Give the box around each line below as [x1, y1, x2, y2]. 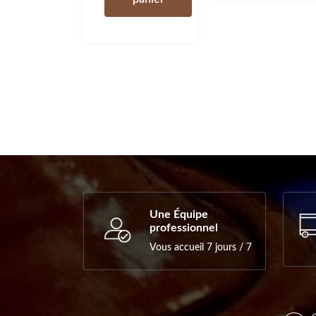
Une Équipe [150, 209, 208, 221]
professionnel [150, 222, 218, 234]
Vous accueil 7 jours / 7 [150, 243, 252, 253]
